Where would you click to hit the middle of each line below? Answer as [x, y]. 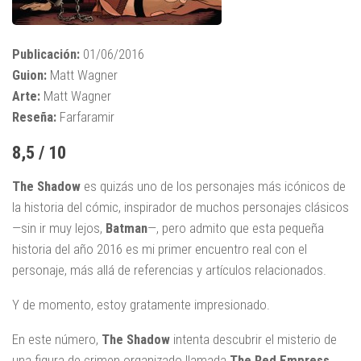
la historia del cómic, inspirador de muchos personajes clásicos [180, 207]
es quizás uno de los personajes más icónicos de [213, 187]
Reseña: [34, 117]
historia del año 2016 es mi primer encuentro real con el [160, 249]
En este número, [57, 339]
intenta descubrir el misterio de [253, 339]
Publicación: [46, 54]
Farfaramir [85, 117]
